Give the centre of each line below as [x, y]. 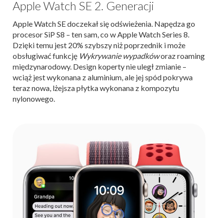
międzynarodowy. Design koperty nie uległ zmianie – [100, 67]
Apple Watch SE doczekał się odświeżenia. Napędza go [104, 24]
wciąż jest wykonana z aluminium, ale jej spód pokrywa [103, 77]
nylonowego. [35, 99]
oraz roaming [182, 56]
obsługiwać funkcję [46, 56]
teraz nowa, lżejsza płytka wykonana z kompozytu [96, 88]
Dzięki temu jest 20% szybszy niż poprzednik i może [99, 45]
